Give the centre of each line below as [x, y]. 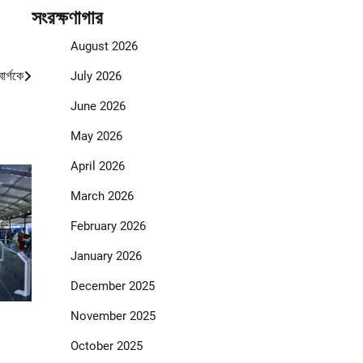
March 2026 [102, 196]
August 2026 [104, 47]
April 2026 [97, 167]
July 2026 [96, 77]
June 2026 [98, 107]
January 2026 [106, 256]
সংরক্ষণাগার [67, 18]
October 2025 [106, 346]
